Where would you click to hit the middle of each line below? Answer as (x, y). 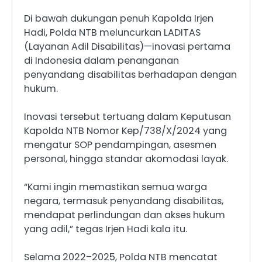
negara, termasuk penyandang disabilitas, (124, 201)
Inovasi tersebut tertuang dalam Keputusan (127, 117)
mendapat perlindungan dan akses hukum (125, 215)
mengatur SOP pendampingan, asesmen (120, 145)
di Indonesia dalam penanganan (101, 61)
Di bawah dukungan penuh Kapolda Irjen (119, 19)
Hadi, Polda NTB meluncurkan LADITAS (112, 33)
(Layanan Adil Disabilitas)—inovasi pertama (127, 47)
